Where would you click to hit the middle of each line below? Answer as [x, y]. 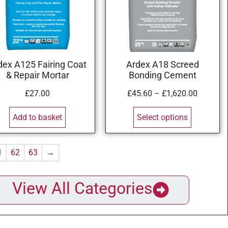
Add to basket [38, 117]
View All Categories [83, 189]
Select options [163, 117]
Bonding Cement [162, 76]
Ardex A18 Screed [162, 65]
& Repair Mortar [37, 76]
